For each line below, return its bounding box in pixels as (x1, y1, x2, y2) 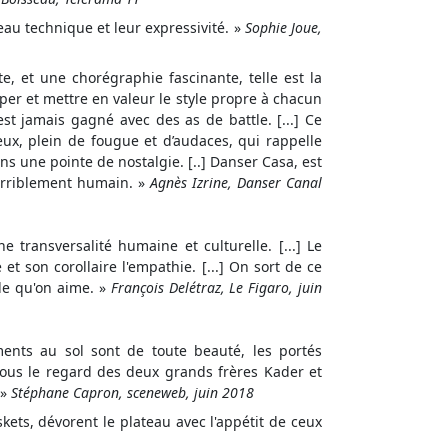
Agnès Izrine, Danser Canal (149, 173, 322, 192)
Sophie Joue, (244, 18, 323, 37)
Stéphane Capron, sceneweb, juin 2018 (11, 383, 254, 402)
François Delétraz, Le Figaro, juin (110, 278, 323, 297)
